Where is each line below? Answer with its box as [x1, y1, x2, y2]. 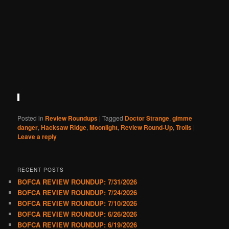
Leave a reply [17, 132, 57, 142]
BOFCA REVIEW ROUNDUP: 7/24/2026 [17, 187, 138, 197]
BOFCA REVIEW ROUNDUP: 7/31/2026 [17, 176, 138, 187]
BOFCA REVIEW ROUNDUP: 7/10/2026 [17, 198, 138, 208]
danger [17, 123, 38, 132]
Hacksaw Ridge [41, 123, 87, 132]
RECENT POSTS [17, 166, 64, 173]
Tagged [102, 113, 124, 123]
